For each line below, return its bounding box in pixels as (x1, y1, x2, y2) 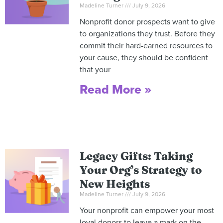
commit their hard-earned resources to (79, 41, 213, 51)
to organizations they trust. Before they (79, 29, 215, 39)
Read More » (79, 82, 151, 98)
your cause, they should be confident (79, 53, 208, 63)
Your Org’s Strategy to (79, 163, 202, 177)
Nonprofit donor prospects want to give (79, 17, 215, 27)
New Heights (79, 177, 150, 191)
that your (79, 65, 111, 75)
